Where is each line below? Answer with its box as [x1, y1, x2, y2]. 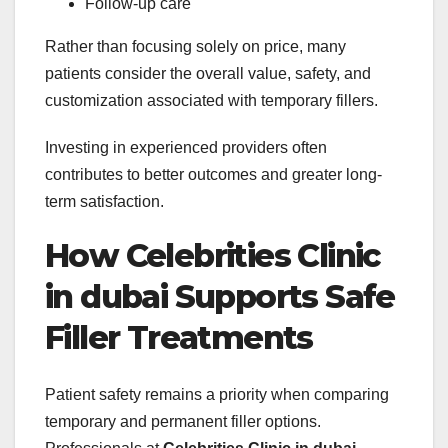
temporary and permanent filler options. [45, 412, 321, 430]
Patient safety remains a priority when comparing [45, 385, 389, 403]
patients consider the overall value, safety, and [45, 65, 371, 83]
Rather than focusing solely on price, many [45, 38, 346, 56]
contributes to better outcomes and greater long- [45, 166, 382, 184]
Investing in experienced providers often [45, 139, 327, 157]
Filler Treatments [45, 318, 313, 358]
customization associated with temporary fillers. [45, 92, 378, 110]
